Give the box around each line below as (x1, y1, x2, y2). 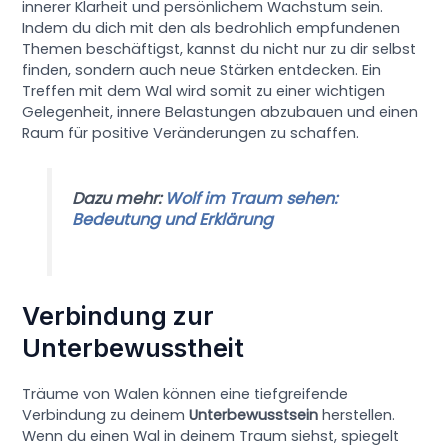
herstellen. (318, 404, 396, 425)
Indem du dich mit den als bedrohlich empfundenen (22, 17, 401, 38)
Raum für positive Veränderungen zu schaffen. (22, 122, 360, 143)
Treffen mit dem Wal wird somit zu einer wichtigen (22, 80, 386, 101)
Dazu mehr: (71, 186, 165, 210)
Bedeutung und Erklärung (71, 207, 273, 231)
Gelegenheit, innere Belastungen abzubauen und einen (22, 101, 419, 122)
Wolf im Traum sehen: (164, 186, 337, 210)
